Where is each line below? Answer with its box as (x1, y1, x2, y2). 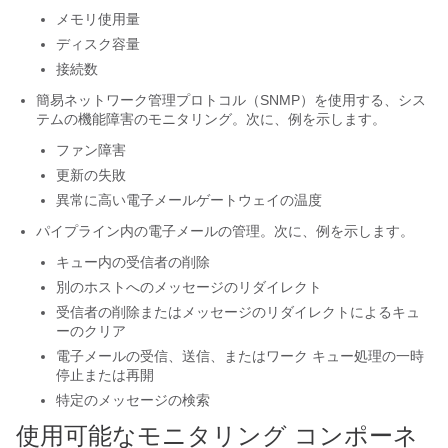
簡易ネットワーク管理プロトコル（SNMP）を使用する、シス (36, 92, 426, 108)
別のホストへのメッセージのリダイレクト (56, 279, 322, 295)
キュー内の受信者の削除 (56, 254, 210, 270)
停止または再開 (56, 367, 154, 383)
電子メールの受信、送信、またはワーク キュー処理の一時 (56, 348, 424, 364)
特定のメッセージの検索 (56, 392, 210, 408)
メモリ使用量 (56, 11, 140, 27)
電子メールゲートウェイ (126, 192, 280, 208)
